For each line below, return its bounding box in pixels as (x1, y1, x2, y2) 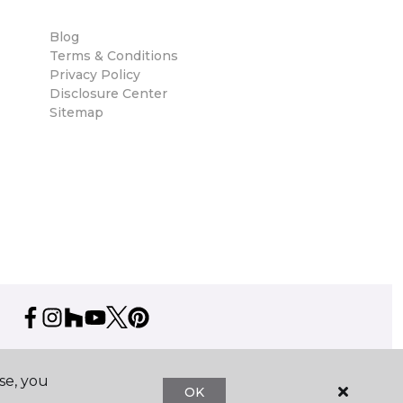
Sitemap (49, 104, 103, 121)
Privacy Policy (49, 67, 140, 83)
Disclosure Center (49, 85, 167, 102)
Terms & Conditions (49, 48, 178, 64)
